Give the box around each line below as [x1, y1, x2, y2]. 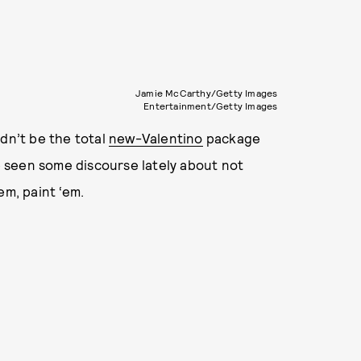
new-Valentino [109, 130, 203, 146]
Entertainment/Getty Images [143, 100, 278, 111]
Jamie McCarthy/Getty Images [135, 87, 278, 98]
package [202, 130, 261, 146]
